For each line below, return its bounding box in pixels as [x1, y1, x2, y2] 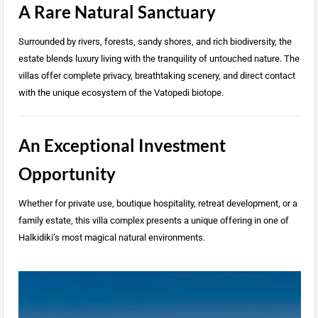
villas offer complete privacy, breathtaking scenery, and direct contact [18, 70, 295, 82]
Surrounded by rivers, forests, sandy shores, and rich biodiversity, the [18, 36, 292, 48]
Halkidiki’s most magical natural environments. [18, 232, 205, 243]
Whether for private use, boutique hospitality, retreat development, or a [18, 198, 297, 209]
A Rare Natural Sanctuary [18, 1, 216, 23]
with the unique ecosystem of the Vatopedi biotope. [18, 87, 224, 99]
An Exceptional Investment [18, 135, 226, 156]
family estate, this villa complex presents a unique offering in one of [18, 215, 289, 226]
